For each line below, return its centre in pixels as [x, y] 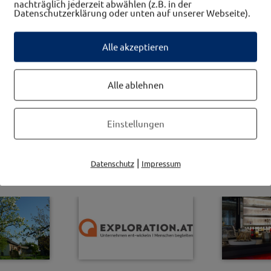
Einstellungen [135, 123]
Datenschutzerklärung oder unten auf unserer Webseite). [132, 13]
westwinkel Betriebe [135, 148]
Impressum [161, 163]
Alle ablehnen [135, 85]
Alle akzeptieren [135, 47]
